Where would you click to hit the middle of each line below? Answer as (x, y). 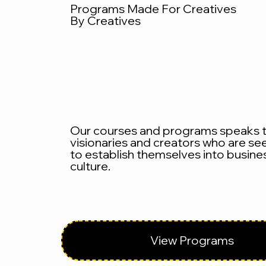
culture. (92, 166)
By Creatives (106, 21)
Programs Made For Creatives (153, 9)
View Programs (192, 240)
